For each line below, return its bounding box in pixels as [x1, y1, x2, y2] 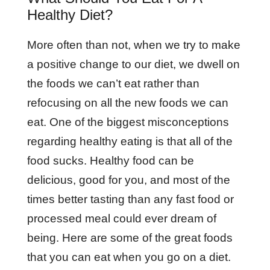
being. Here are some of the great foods [27, 231, 233, 244]
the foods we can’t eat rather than [27, 77, 199, 90]
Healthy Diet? [27, 7, 113, 23]
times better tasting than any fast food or [27, 193, 234, 206]
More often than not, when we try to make [27, 39, 240, 51]
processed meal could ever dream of [27, 212, 216, 225]
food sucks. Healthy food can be [27, 154, 194, 167]
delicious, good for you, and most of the [27, 174, 230, 186]
